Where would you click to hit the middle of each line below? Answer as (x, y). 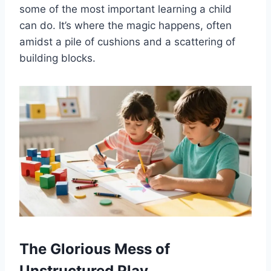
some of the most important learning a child (126, 9)
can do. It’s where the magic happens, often (126, 26)
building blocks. (57, 58)
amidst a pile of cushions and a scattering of (127, 42)
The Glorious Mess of (95, 249)
